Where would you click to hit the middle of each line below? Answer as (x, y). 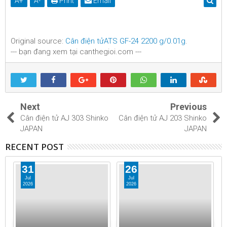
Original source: (38, 41)
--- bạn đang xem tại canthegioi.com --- (76, 52)
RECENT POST (34, 147)
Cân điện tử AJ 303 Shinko (64, 118)
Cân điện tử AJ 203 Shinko (163, 118)
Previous (188, 107)
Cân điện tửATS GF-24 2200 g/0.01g (125, 41)
